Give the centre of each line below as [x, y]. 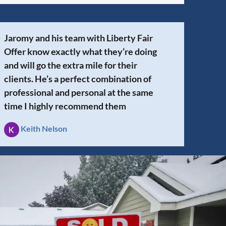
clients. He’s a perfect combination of [78, 78]
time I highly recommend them [65, 106]
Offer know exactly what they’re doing [80, 51]
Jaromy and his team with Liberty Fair [78, 38]
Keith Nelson [44, 128]
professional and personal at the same [79, 92]
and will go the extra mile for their [71, 65]
